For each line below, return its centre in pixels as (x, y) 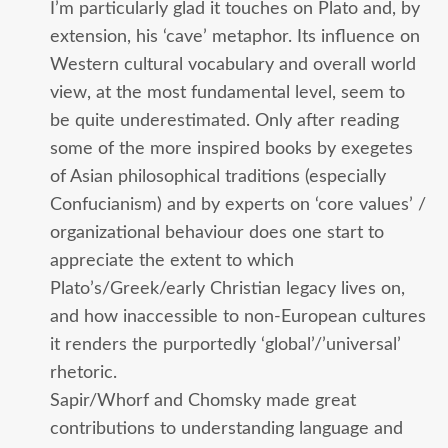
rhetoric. (83, 372)
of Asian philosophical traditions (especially (218, 176)
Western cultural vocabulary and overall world (233, 64)
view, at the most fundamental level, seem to (227, 92)
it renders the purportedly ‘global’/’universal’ (225, 344)
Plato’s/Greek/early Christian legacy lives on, (227, 288)
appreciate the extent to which (172, 260)
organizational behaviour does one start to (217, 232)
